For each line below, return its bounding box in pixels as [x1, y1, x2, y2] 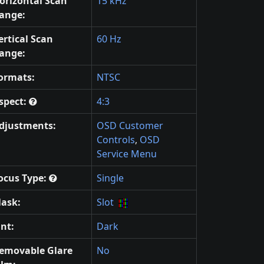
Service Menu [97, 147, 157, 161]
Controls [97, 133, 135, 147]
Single [97, 171, 124, 185]
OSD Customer [97, 119, 163, 133]
